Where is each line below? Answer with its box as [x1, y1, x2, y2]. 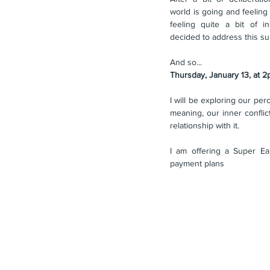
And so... [170, 57, 202, 67]
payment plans [170, 159, 224, 169]
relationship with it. [170, 121, 239, 131]
